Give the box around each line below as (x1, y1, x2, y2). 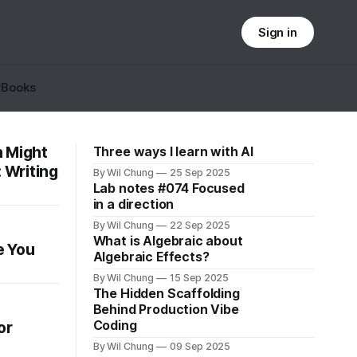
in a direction (92, 196, 175, 212)
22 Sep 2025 (169, 219, 231, 231)
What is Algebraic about (92, 233, 243, 249)
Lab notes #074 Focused (92, 180, 245, 196)
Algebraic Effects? (92, 249, 210, 265)
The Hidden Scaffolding (92, 285, 240, 301)
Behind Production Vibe (92, 301, 239, 317)
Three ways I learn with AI (92, 143, 254, 159)
